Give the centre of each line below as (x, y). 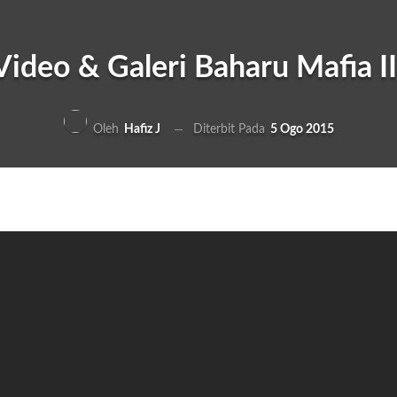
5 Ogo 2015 (302, 129)
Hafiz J (142, 129)
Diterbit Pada (230, 129)
